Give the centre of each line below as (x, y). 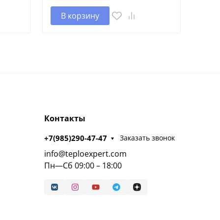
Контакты (65, 118)
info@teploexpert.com (85, 153)
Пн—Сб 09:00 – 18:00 (83, 165)
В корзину (80, 15)
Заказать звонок (148, 138)
